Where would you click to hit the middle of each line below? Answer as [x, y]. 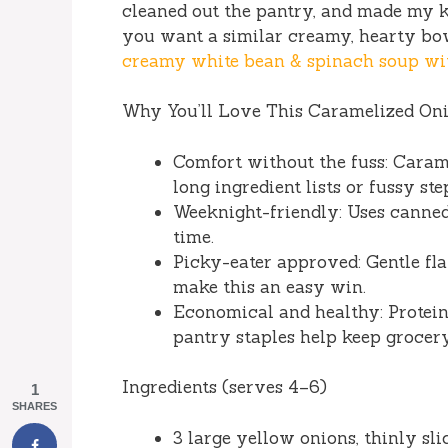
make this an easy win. [269, 286]
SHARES [34, 406]
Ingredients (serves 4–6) [224, 387]
